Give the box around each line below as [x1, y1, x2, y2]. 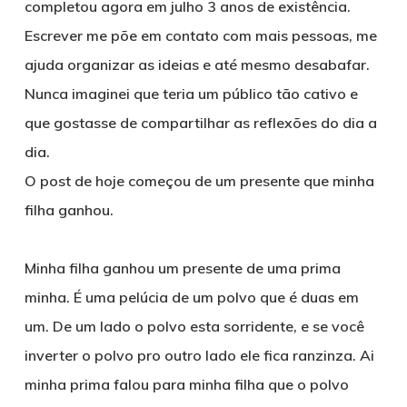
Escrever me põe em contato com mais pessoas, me [24, 26, 377, 45]
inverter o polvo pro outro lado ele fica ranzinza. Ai [24, 346, 374, 364]
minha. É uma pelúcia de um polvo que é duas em [24, 288, 359, 306]
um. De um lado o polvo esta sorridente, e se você [24, 317, 364, 335]
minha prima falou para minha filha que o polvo [24, 375, 349, 393]
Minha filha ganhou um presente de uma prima [24, 259, 341, 277]
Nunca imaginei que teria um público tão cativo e [24, 84, 358, 103]
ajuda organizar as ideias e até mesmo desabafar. [24, 55, 370, 74]
